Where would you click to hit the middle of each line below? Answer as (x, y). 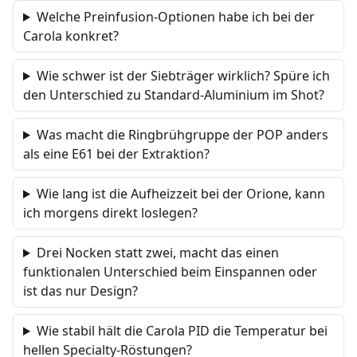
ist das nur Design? (80, 291)
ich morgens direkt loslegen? (110, 213)
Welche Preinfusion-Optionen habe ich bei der (175, 17)
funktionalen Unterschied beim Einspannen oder (170, 272)
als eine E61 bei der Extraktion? (116, 154)
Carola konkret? (71, 36)
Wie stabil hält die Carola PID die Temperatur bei (182, 331)
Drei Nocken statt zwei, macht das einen (157, 253)
